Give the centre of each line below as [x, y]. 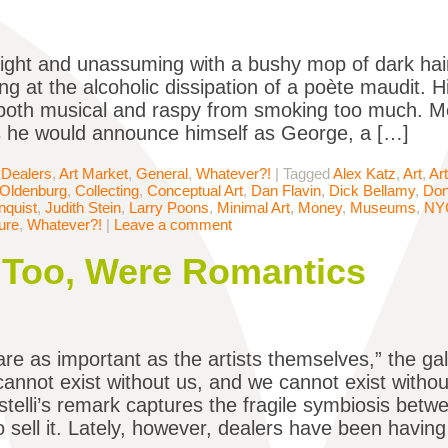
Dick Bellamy [372, 191]
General [162, 174]
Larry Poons [169, 208]
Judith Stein [83, 208]
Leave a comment [173, 225]
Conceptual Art [195, 191]
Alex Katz [364, 174]
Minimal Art [253, 208]
